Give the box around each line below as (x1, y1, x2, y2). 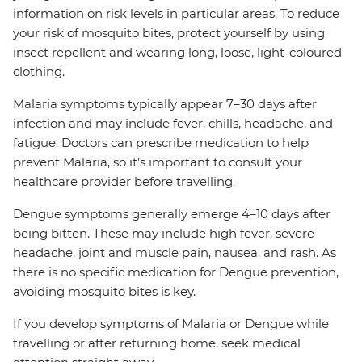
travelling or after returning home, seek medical (13, 335, 301, 351)
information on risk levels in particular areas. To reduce (13, 6, 339, 22)
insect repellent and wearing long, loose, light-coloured (13, 44, 342, 61)
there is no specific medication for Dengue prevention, (13, 264, 339, 280)
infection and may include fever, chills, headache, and (13, 116, 333, 132)
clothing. (13, 64, 65, 80)
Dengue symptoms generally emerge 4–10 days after (13, 206, 330, 222)
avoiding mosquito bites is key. (13, 284, 196, 300)
